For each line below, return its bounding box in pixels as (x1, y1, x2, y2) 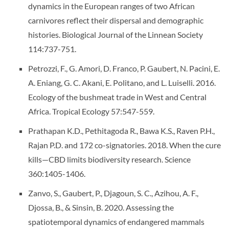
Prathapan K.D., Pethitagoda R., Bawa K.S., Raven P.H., (28, 126, 215, 135)
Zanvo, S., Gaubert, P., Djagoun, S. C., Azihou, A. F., (28, 188, 198, 198)
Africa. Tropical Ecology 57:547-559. (28, 106, 154, 116)
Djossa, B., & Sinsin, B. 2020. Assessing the (28, 202, 174, 212)
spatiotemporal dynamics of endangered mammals (28, 217, 204, 226)
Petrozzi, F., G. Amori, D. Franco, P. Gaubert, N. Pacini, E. (28, 63, 220, 73)
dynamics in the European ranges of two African (28, 1, 195, 11)
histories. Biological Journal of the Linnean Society (28, 30, 203, 39)
